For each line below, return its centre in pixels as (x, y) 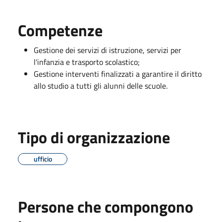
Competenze (60, 30)
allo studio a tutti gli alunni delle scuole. (102, 85)
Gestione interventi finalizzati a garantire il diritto (118, 74)
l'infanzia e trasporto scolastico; (87, 62)
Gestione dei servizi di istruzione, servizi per (108, 50)
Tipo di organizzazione (94, 137)
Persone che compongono (106, 206)
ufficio (43, 159)
